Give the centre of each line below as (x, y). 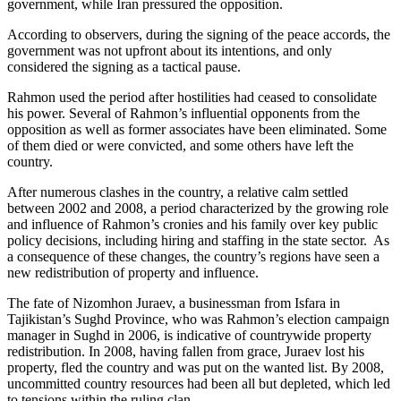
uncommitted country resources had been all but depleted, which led (199, 384)
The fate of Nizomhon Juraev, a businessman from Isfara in (174, 303)
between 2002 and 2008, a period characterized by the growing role (198, 209)
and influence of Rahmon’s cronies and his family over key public (192, 225)
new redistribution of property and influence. (135, 273)
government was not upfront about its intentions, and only (170, 51)
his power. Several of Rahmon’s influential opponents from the (183, 114)
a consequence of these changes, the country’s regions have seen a (193, 257)
